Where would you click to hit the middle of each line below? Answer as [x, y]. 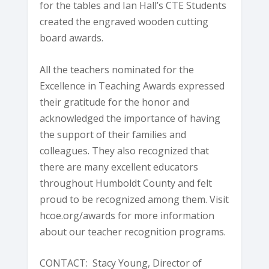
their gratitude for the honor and [115, 102]
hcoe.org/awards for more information [127, 215]
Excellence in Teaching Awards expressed [132, 86]
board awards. [72, 38]
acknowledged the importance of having [130, 118]
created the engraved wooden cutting [124, 22]
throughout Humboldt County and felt [126, 183]
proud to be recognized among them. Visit [134, 199]
